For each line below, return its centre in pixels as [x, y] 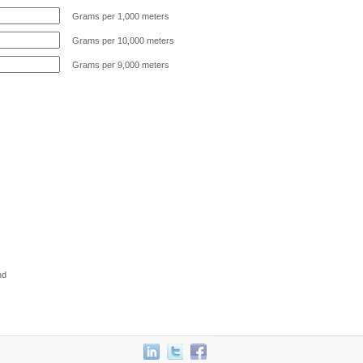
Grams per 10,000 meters [123, 41]
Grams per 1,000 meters [120, 16]
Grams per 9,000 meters [120, 65]
